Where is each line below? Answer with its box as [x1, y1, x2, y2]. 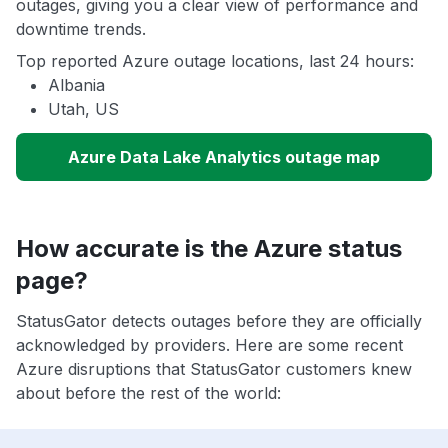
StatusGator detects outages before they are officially [16, 311, 422, 332]
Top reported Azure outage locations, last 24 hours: [16, 51, 414, 72]
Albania [48, 75, 105, 96]
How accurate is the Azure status [16, 234, 402, 264]
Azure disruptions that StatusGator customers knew [16, 359, 412, 380]
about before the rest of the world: [16, 383, 281, 404]
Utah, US [48, 99, 119, 120]
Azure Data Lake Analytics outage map [68, 147, 380, 168]
